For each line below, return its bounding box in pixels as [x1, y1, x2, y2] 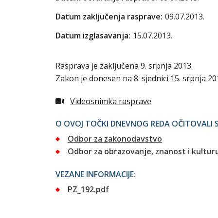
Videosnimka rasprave [70, 96, 151, 107]
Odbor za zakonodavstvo [68, 133, 162, 144]
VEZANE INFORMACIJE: [55, 169, 136, 180]
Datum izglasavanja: [55, 30, 130, 41]
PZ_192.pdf [68, 184, 109, 195]
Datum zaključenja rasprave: [55, 11, 163, 22]
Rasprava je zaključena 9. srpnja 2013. [55, 60, 193, 71]
